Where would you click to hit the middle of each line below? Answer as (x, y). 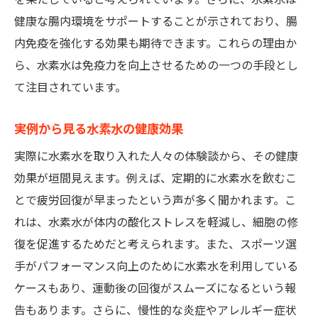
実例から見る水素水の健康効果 (99, 129)
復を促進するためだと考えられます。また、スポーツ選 (155, 245)
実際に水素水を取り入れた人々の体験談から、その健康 (156, 157)
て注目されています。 (70, 88)
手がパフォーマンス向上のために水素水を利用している (156, 267)
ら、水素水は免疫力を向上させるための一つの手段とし (156, 66)
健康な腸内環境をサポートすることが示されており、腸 (156, 22)
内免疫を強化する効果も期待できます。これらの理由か (155, 44)
